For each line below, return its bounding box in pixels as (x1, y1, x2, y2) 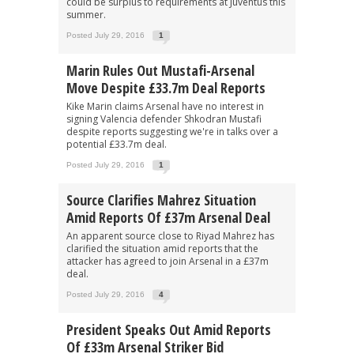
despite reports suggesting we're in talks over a (66, 124, 278, 138)
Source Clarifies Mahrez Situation (66, 190, 256, 209)
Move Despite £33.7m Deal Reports (66, 77, 265, 97)
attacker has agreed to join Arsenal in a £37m (66, 254, 269, 268)
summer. (66, 7, 106, 21)
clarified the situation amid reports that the (66, 241, 258, 255)
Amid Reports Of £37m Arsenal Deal (66, 207, 270, 227)
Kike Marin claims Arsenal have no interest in (66, 99, 264, 113)
